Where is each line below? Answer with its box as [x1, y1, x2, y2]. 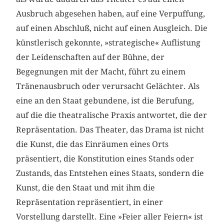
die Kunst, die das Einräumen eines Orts [16, 139, 169, 149]
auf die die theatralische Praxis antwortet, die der [16, 110, 207, 120]
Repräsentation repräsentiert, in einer [16, 197, 163, 207]
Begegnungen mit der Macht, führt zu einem [16, 66, 186, 76]
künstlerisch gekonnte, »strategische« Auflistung [16, 37, 201, 47]
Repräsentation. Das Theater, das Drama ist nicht [16, 124, 204, 134]
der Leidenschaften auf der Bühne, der [16, 52, 165, 62]
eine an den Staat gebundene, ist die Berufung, [16, 95, 194, 105]
